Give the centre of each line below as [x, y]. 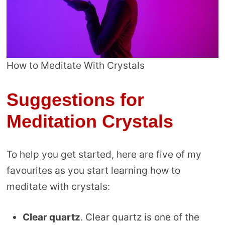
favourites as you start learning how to [93, 171]
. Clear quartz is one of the [140, 217]
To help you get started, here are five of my [104, 155]
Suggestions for [75, 99]
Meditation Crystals [90, 121]
